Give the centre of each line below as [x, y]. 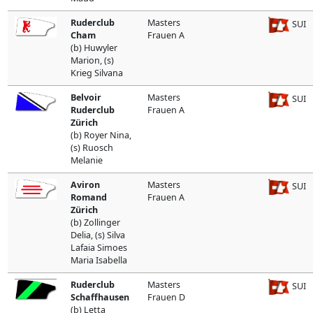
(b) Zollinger [95, 222]
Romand [88, 197]
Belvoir [86, 97]
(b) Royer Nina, [101, 135]
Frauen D [166, 297]
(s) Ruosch [92, 147]
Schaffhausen [100, 297]
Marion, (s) [92, 60]
